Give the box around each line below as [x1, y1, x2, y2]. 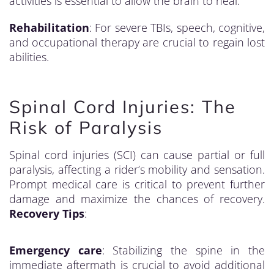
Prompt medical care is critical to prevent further [9, 177, 265, 191]
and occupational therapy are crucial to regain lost [9, 35, 265, 50]
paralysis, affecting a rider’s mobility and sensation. [9, 162, 265, 177]
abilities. [9, 50, 49, 64]
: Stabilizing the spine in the [102, 243, 265, 257]
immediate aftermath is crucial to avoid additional [9, 257, 265, 272]
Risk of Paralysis [9, 116, 163, 138]
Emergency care [9, 243, 102, 257]
